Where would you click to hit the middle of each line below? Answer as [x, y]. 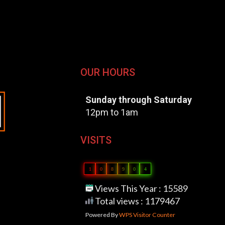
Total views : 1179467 [136, 201]
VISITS [96, 140]
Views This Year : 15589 [140, 188]
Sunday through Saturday [138, 99]
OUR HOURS [107, 72]
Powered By [102, 214]
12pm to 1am [111, 112]
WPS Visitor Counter [147, 214]
